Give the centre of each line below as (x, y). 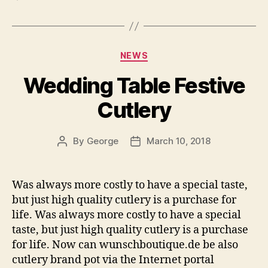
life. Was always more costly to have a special (127, 215)
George (103, 141)
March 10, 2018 (179, 141)
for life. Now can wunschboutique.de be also (125, 245)
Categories (160, 53)
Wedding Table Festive (134, 85)
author (76, 154)
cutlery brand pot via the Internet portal (113, 260)
